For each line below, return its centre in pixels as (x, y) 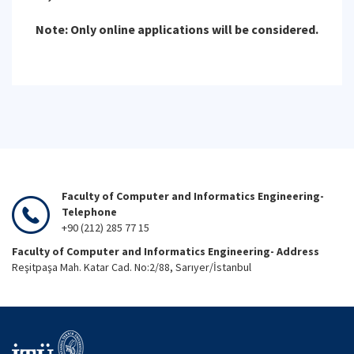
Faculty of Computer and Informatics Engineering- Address (166, 251)
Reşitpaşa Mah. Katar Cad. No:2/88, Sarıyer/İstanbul (132, 267)
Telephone (89, 212)
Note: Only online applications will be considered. (177, 29)
